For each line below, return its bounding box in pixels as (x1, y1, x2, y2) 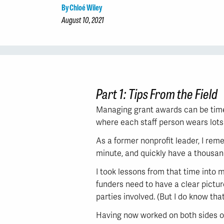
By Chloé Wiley (61, 1, 102, 13)
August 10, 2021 (61, 13, 104, 25)
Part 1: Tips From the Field (96, 82, 217, 103)
